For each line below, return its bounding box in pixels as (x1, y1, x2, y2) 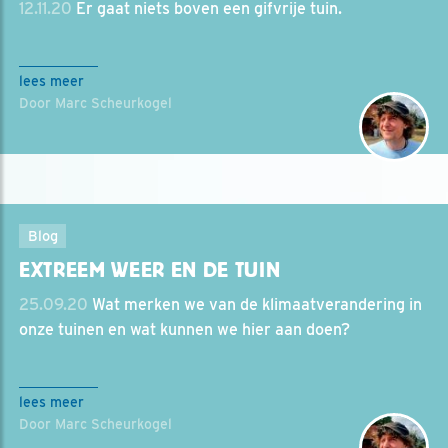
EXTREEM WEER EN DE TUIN (19, 258, 281, 282)
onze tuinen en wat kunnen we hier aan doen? (19, 320, 350, 339)
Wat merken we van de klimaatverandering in (88, 295, 422, 314)
